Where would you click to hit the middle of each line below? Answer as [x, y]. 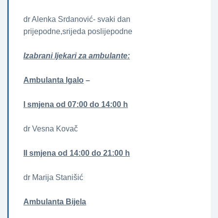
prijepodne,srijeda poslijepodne [78, 32]
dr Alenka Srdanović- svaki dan [77, 19]
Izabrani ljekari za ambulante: [77, 56]
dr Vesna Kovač [51, 129]
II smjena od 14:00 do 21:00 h [77, 153]
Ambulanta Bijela [55, 202]
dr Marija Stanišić [53, 178]
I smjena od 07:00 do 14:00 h [76, 105]
